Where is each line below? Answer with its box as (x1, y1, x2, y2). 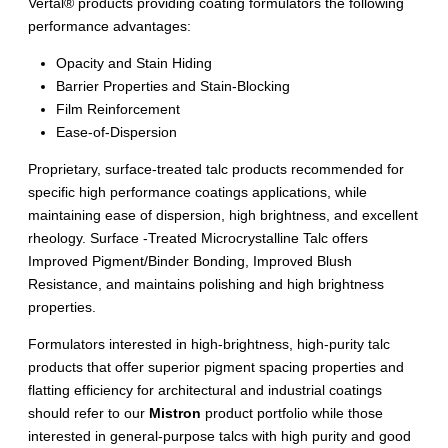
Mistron (149, 405, 201, 422)
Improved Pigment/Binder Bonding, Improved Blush (28, 253, 352, 270)
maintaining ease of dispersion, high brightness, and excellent (28, 207, 418, 224)
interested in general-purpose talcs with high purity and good (28, 428, 411, 445)
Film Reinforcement (56, 101, 180, 118)
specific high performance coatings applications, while (28, 184, 367, 201)
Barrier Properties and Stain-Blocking (56, 78, 290, 95)
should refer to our (28, 405, 149, 422)
